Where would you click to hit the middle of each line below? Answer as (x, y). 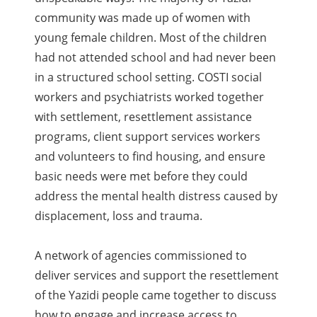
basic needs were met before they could (142, 177)
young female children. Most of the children (151, 38)
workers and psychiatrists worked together (150, 97)
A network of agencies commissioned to (141, 256)
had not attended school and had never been (156, 58)
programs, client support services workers (148, 137)
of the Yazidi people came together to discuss (156, 295)
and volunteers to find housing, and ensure (150, 157)
